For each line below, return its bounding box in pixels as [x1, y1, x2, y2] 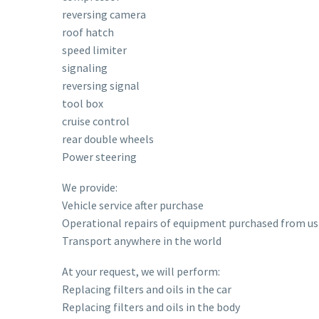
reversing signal [62, 78, 140, 93]
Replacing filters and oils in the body [62, 299, 240, 314]
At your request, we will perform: [62, 263, 220, 278]
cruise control [62, 114, 130, 129]
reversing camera [62, 7, 146, 22]
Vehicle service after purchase [62, 197, 204, 212]
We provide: [62, 179, 117, 194]
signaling [62, 61, 108, 75]
